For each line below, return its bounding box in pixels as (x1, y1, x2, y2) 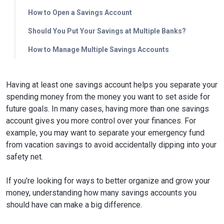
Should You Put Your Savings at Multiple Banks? (28, 27, 186, 35)
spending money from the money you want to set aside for (6, 92, 210, 101)
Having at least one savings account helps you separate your (6, 80, 217, 89)
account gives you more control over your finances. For (6, 116, 196, 125)
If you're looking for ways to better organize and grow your (6, 176, 210, 185)
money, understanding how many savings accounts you (6, 188, 196, 197)
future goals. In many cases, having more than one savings (6, 104, 209, 113)
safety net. (6, 152, 43, 161)
